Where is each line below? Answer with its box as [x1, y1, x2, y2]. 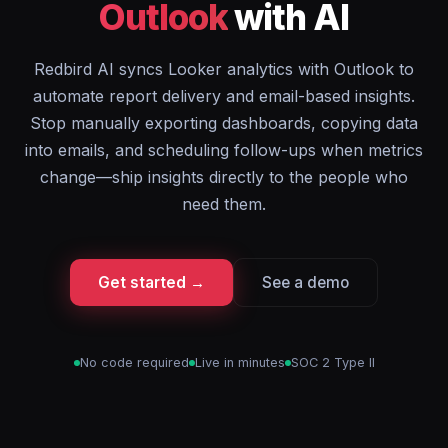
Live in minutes [194, 355, 285, 370]
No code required [79, 355, 189, 370]
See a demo [262, 273, 349, 292]
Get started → [98, 273, 205, 292]
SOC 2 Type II [290, 355, 375, 370]
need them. [182, 194, 266, 214]
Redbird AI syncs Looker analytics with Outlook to [34, 59, 414, 79]
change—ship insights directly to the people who [40, 167, 408, 187]
